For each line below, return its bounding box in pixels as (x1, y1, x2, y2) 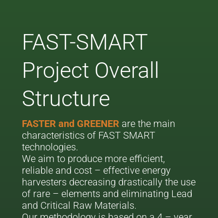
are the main (121, 118, 175, 129)
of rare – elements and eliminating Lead (21, 188, 192, 200)
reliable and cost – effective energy (21, 164, 171, 176)
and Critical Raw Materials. (21, 200, 137, 211)
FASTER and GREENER (21, 118, 122, 129)
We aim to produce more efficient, (21, 153, 165, 164)
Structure (21, 86, 110, 111)
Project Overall (21, 57, 159, 83)
